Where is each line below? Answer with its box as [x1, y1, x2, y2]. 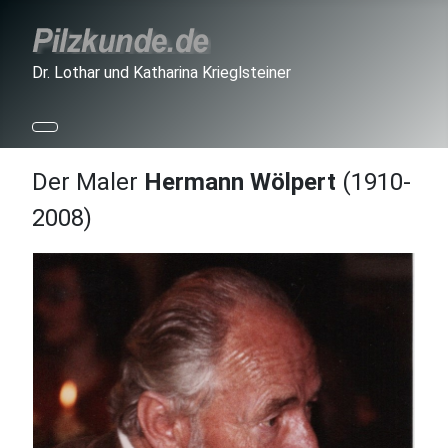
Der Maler [32, 168, 144, 196]
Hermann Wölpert [144, 168, 336, 196]
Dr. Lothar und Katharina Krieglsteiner [32, 63, 291, 82]
